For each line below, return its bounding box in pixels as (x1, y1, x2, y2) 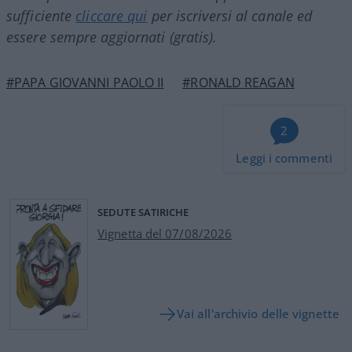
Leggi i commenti (236, 149, 332, 166)
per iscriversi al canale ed (147, 5, 313, 25)
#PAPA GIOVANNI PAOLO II (6, 73, 164, 91)
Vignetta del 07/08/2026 (97, 225, 233, 241)
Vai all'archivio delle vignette (176, 306, 339, 322)
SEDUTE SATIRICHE (97, 204, 189, 219)
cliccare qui (75, 5, 148, 25)
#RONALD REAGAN (182, 73, 295, 91)
